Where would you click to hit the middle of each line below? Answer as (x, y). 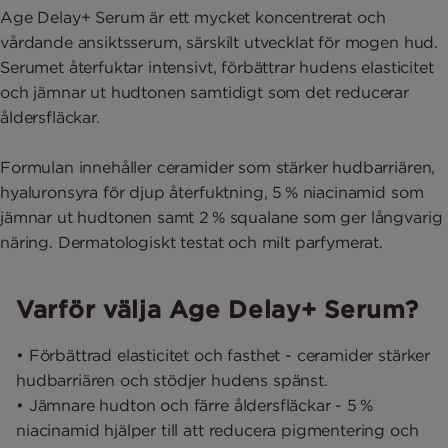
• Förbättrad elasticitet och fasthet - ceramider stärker (223, 355)
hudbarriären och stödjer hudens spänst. (172, 380)
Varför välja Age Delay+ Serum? (217, 309)
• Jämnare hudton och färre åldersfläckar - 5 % (194, 405)
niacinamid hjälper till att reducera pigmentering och (217, 430)
